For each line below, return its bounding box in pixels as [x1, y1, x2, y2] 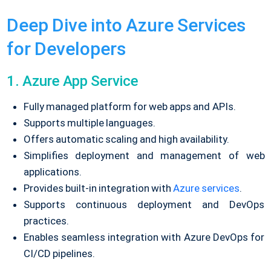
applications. [23, 166, 82, 178]
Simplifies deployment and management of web [23, 149, 265, 162]
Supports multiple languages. [23, 117, 155, 129]
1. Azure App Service [6, 73, 139, 90]
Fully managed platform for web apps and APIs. [23, 100, 236, 113]
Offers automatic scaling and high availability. [23, 133, 230, 146]
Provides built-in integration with [23, 182, 174, 195]
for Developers [6, 38, 126, 60]
